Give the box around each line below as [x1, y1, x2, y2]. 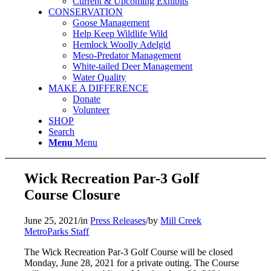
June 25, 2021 [24, 215, 79, 226]
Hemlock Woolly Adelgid [73, 39, 171, 50]
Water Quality [73, 72, 126, 82]
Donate [73, 94, 101, 104]
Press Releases [90, 215, 146, 226]
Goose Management [73, 18, 150, 28]
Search [48, 126, 75, 137]
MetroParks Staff [24, 226, 90, 237]
